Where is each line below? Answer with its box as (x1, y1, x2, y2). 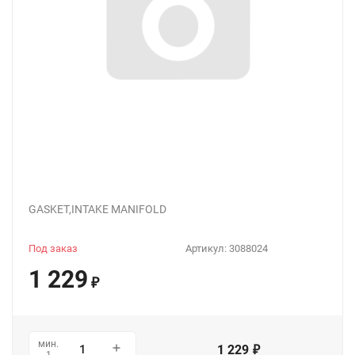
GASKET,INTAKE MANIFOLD (29, 203, 166, 216)
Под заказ (29, 242, 78, 254)
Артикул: (185, 242, 229, 254)
